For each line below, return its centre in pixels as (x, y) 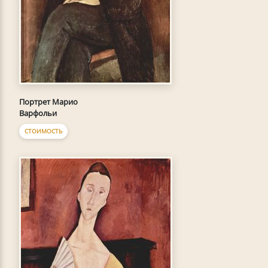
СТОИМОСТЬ (43, 131)
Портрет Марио (48, 102)
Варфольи (38, 113)
